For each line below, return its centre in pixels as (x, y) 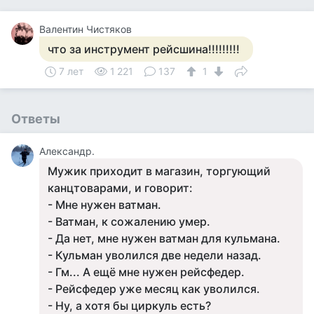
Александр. (67, 151)
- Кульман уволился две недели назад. (155, 255)
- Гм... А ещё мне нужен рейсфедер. (146, 272)
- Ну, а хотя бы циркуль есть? (129, 306)
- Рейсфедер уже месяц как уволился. (154, 289)
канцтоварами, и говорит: (120, 188)
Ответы (36, 119)
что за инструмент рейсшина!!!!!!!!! (144, 49)
